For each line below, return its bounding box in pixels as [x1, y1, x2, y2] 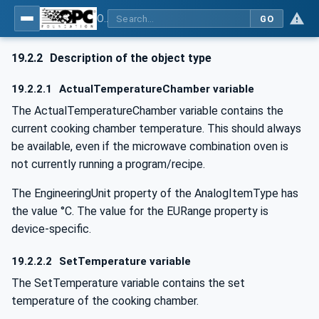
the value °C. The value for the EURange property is [11, 204, 268, 218]
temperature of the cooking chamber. [11, 293, 199, 308]
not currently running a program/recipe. [11, 157, 205, 171]
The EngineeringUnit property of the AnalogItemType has [11, 186, 298, 200]
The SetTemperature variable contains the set [11, 276, 245, 290]
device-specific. [11, 221, 91, 236]
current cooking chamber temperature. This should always [11, 121, 301, 135]
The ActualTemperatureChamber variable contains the [11, 103, 283, 117]
